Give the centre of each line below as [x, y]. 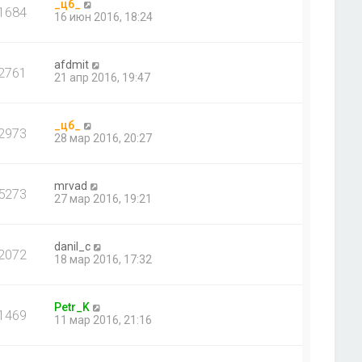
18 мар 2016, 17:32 [103, 259]
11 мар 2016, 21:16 [103, 320]
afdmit [72, 65]
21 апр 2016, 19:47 [103, 78]
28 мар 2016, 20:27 [103, 138]
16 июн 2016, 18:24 [104, 17]
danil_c [73, 246]
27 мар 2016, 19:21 [103, 199]
